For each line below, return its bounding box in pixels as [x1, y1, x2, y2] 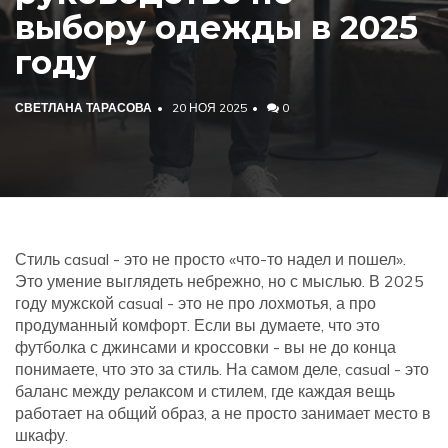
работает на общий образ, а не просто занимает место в [15, 403, 431, 423]
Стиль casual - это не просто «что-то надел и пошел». [15, 249, 406, 269]
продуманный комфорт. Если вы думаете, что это [15, 315, 380, 335]
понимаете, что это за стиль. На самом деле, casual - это [15, 359, 429, 379]
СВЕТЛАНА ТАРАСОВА [15, 100, 152, 115]
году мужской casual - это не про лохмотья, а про [15, 293, 376, 313]
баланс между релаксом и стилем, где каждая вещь [15, 381, 395, 401]
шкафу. [15, 425, 68, 445]
